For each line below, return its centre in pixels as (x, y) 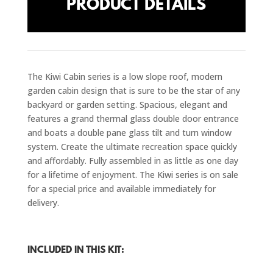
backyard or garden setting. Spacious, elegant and (127, 104)
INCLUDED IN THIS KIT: (76, 250)
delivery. (43, 202)
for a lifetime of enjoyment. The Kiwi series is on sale (133, 174)
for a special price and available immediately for (121, 188)
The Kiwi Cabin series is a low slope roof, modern (125, 76)
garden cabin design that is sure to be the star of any (133, 90)
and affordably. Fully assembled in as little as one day (133, 160)
